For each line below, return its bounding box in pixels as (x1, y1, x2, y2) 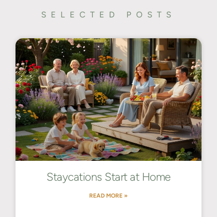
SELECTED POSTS (41, 9, 176, 19)
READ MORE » (89, 192, 128, 199)
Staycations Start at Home (46, 170, 170, 184)
